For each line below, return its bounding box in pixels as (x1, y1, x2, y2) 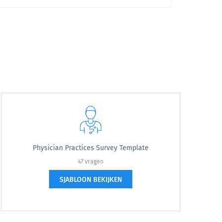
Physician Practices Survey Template (32, 144, 149, 152)
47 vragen (77, 158, 104, 165)
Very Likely (127, 72, 161, 81)
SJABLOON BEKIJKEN (59, 175, 122, 184)
